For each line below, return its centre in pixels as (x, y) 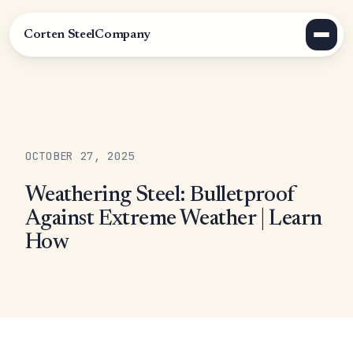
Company (123, 35)
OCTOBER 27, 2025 (80, 156)
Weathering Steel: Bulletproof (160, 195)
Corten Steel (59, 35)
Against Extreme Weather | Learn (174, 219)
